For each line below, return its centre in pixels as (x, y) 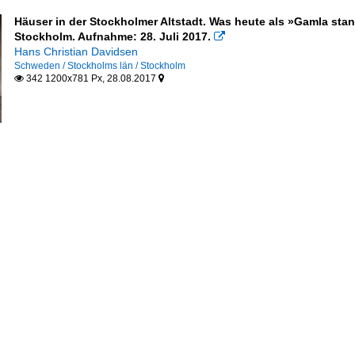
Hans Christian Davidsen (76, 52)
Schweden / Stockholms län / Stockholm (99, 66)
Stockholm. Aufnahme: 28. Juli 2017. (112, 37)
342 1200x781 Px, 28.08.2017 (91, 79)
